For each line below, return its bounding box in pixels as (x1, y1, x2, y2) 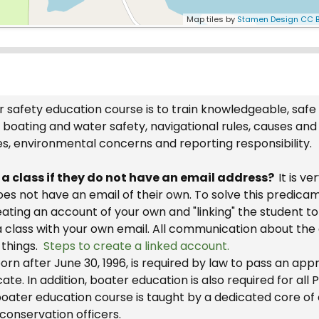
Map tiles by (186, 14, 237, 26)
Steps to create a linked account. (41, 238, 229, 255)
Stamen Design (236, 14, 298, 26)
